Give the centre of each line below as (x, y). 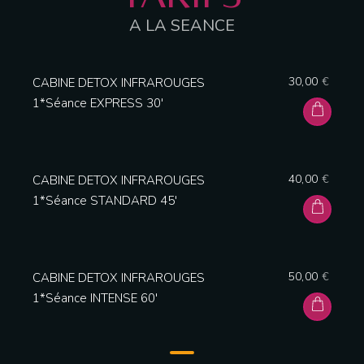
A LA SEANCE (182, 26)
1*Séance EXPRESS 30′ (98, 103)
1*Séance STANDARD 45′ (105, 200)
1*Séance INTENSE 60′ (95, 298)
